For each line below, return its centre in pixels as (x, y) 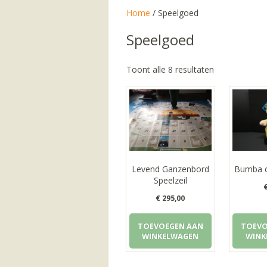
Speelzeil (170, 181)
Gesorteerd (235, 69)
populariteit (235, 102)
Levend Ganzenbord (170, 169)
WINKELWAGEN (170, 236)
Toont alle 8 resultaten (170, 69)
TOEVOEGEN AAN (170, 226)
